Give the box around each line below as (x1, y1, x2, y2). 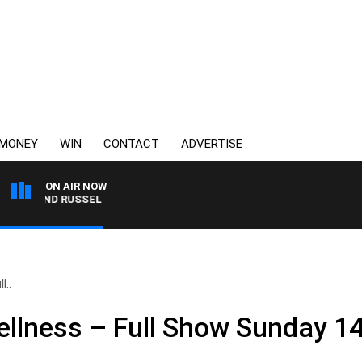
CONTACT (103, 137, 159, 151)
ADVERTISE (181, 137, 242, 151)
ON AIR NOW (45, 180, 107, 192)
